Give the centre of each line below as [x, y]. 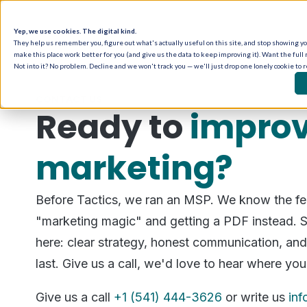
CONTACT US [69, 99]
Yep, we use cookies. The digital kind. [75, 31]
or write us [255, 297]
